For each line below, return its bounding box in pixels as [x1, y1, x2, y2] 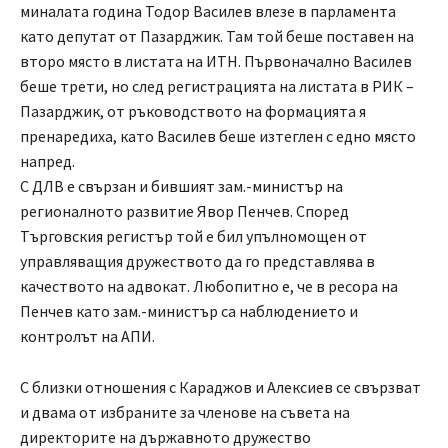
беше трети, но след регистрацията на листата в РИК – [20, 76, 414, 97]
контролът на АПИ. [20, 326, 155, 347]
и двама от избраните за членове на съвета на [20, 402, 350, 423]
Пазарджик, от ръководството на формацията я [20, 101, 366, 122]
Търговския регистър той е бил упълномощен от [20, 226, 367, 247]
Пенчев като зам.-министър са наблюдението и [20, 301, 358, 322]
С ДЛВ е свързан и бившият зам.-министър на [20, 176, 343, 197]
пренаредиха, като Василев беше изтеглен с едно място [20, 126, 416, 147]
